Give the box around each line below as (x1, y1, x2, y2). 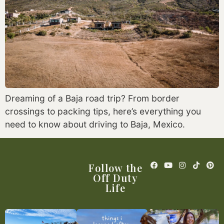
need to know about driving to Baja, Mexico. (5, 118, 185, 129)
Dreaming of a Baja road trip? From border (5, 92, 179, 103)
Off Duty (92, 170, 138, 184)
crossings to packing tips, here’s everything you (5, 105, 201, 116)
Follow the (88, 160, 142, 174)
